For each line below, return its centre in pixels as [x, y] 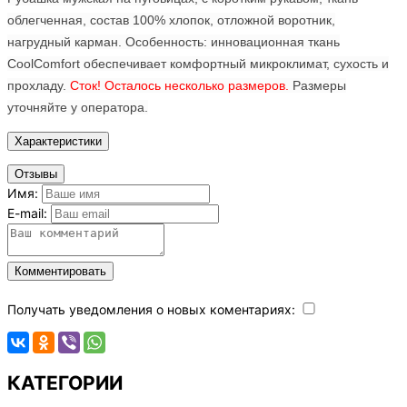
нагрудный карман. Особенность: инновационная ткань [174, 41]
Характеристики [58, 141]
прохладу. [39, 85]
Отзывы [36, 174]
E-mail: [27, 213]
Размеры [319, 85]
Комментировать [60, 271]
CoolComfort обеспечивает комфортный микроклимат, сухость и [198, 63]
